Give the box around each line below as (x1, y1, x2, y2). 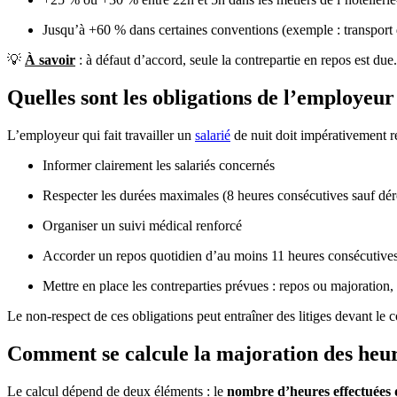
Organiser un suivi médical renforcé (43, 218, 242, 234)
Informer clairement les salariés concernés (43, 158, 275, 174)
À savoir (25, 52, 75, 68)
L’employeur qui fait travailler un (7, 128, 195, 144)
